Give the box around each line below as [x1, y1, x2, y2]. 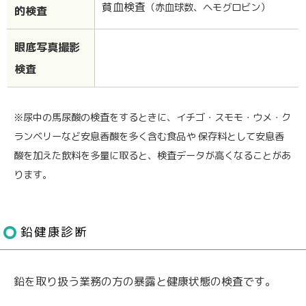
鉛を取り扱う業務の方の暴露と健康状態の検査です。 [14, 273, 276, 289]
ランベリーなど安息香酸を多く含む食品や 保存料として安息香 [14, 129, 284, 143]
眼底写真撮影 [14, 39, 80, 55]
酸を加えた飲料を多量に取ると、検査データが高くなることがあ [14, 148, 291, 163]
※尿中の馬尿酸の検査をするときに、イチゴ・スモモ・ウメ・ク [14, 110, 291, 124]
